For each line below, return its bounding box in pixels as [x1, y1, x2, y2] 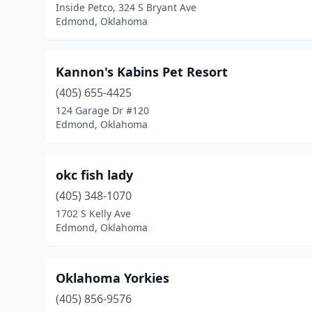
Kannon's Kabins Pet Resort [56, 63, 228, 80]
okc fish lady [56, 166, 133, 183]
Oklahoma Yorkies [56, 270, 169, 286]
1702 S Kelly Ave [56, 207, 131, 220]
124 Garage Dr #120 [56, 104, 149, 117]
